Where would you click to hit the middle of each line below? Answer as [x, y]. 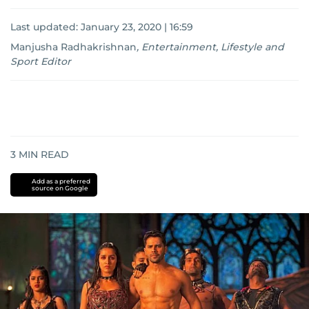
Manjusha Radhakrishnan [73, 47]
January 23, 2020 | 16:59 [137, 27]
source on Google [60, 188]
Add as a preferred [61, 181]
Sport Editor [41, 61]
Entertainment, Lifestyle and [213, 47]
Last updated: [46, 27]
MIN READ [42, 154]
